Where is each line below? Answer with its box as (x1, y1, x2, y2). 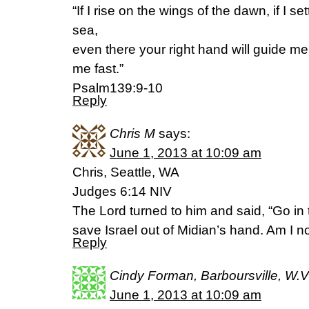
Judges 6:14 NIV (72, 184, 172, 199)
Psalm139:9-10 (72, 81, 163, 95)
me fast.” (72, 61, 123, 76)
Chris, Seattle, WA (72, 165, 179, 179)
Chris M (110, 126, 155, 141)
